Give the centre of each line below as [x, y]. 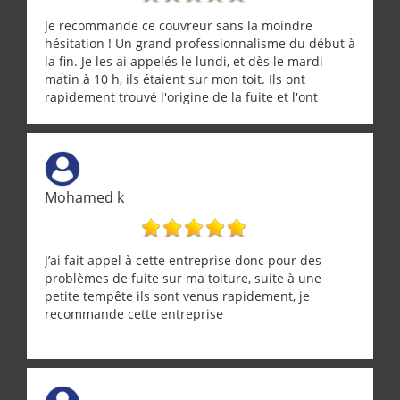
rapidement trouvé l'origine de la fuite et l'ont [181, 96]
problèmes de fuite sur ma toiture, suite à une [183, 278]
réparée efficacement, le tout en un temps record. [194, 114]
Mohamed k [84, 197]
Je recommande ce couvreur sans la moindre [179, 25]
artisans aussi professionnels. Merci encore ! [179, 168]
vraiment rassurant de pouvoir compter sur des [187, 150]
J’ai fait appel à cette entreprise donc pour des [183, 260]
